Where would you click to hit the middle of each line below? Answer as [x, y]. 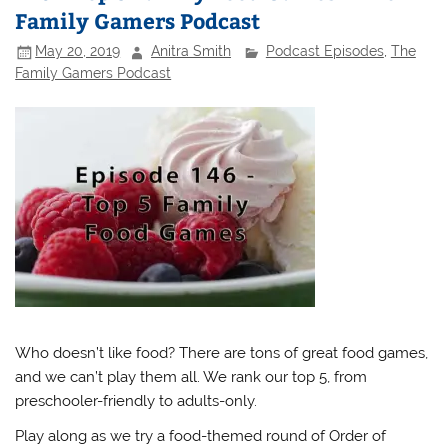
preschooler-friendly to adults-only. [136, 400]
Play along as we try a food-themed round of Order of [201, 435]
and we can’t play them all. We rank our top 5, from [191, 376]
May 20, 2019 [78, 51]
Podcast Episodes [324, 51]
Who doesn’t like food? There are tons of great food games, [222, 352]
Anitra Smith [191, 51]
